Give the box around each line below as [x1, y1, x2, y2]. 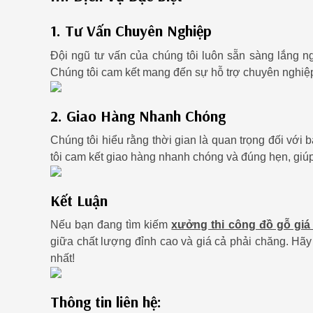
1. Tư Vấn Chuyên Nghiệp [50, 21, 212, 41]
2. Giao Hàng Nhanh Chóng [50, 105, 226, 126]
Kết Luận [50, 190, 108, 210]
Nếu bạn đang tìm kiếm [50, 219, 172, 231]
